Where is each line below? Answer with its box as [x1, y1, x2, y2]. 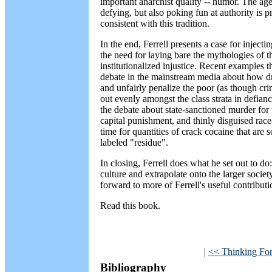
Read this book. [100, 200, 160, 211]
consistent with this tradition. [100, 18, 209, 29]
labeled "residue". [100, 137, 168, 148]
